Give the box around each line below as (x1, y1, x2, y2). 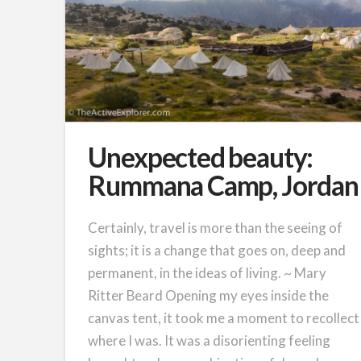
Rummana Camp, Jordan (88, 169, 359, 202)
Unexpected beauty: (88, 141, 313, 174)
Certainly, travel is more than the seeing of (88, 219, 343, 237)
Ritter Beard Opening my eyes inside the (88, 287, 330, 305)
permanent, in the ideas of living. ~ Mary (88, 264, 327, 282)
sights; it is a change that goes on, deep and (88, 242, 346, 259)
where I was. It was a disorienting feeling (88, 332, 331, 350)
